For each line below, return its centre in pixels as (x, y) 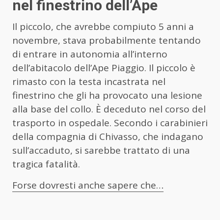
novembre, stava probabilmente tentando (107, 40)
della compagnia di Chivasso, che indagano (108, 136)
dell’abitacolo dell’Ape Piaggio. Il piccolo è (104, 68)
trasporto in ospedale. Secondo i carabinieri (110, 123)
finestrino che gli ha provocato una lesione (107, 95)
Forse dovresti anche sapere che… (88, 185)
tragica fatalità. (46, 164)
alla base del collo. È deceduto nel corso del (109, 109)
